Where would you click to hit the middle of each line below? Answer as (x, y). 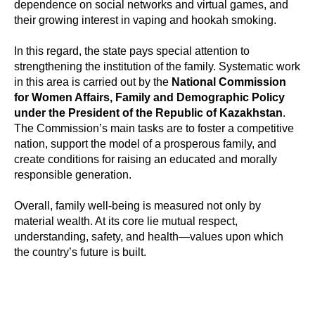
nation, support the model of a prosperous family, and (145, 143)
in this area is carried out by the (93, 82)
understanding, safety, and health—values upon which (149, 236)
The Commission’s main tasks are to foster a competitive (154, 128)
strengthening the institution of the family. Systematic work (157, 66)
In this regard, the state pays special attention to (132, 51)
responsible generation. (73, 174)
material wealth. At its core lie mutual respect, (126, 221)
